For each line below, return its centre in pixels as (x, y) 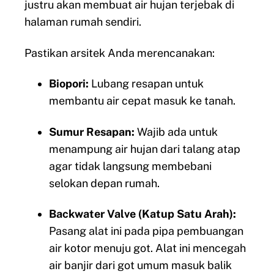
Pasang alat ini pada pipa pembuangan (146, 231)
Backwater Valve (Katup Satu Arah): (143, 214)
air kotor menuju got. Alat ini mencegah (147, 248)
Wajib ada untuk (176, 131)
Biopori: (69, 84)
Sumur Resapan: (92, 131)
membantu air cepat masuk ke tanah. (142, 101)
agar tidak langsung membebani (130, 166)
